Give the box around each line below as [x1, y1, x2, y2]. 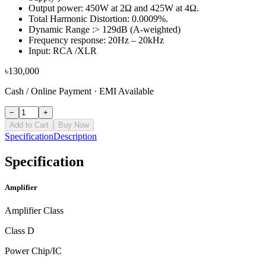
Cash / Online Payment [5, 85, 91, 96]
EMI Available [99, 85, 154, 96]
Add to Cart [9, 120, 49, 129]
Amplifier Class [5, 205, 64, 216]
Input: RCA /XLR [28, 45, 97, 56]
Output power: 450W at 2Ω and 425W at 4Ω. [28, 2, 199, 13]
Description [53, 131, 97, 141]
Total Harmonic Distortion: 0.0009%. [28, 13, 168, 24]
